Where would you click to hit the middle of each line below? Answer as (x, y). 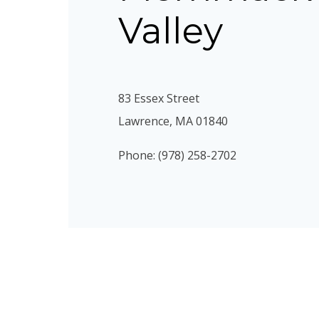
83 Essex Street (159, 99)
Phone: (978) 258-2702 (177, 156)
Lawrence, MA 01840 (173, 121)
